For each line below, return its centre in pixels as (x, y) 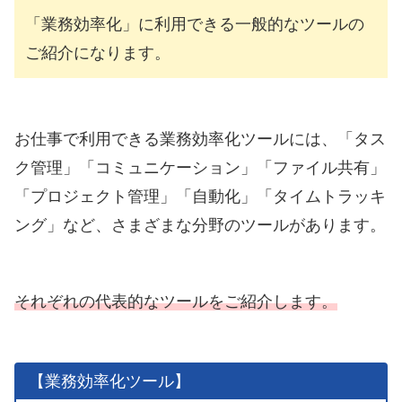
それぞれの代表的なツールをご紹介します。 (176, 301)
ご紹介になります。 (98, 53)
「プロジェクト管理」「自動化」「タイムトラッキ (200, 197)
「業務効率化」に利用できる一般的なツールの (195, 25)
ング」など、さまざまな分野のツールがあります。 (200, 226)
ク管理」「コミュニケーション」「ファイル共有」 (200, 168)
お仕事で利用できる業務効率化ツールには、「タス (200, 140)
